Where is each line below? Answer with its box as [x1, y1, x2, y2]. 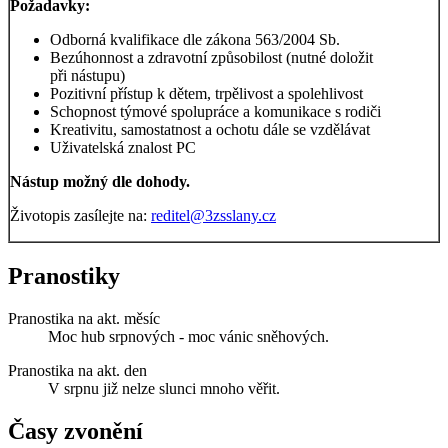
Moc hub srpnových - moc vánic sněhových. [48, 327, 329, 345]
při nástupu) [50, 67, 125, 85]
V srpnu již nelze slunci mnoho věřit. [48, 379, 280, 397]
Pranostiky [8, 262, 120, 289]
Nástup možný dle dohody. [10, 173, 190, 191]
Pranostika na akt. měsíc [8, 309, 160, 327]
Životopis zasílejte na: [10, 207, 151, 225]
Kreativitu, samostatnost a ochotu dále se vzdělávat [50, 121, 370, 139]
